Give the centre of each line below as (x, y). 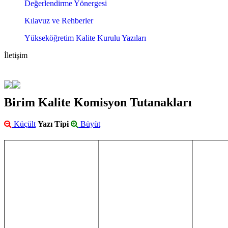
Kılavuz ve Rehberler (59, 21)
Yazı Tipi (53, 124)
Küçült (24, 124)
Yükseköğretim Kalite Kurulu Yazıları (85, 38)
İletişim (16, 55)
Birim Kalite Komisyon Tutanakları (98, 103)
